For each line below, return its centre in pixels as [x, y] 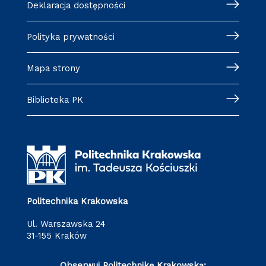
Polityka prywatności [73, 37]
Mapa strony [57, 68]
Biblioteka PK [58, 99]
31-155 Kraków [56, 236]
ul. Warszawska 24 [69, 224]
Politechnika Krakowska [80, 201]
